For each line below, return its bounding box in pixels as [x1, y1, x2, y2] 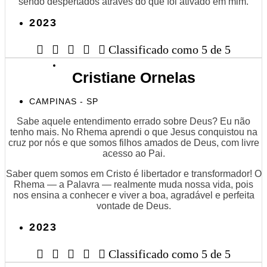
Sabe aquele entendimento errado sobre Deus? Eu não [17, 116, 250, 126]
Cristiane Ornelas [72, 69, 195, 86]
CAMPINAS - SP [29, 96, 98, 106]
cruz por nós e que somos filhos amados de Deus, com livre [8, 137, 259, 148]
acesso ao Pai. [102, 148, 165, 159]
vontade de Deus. [96, 200, 171, 211]
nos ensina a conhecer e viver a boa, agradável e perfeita [13, 190, 254, 200]
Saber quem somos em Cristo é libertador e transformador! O [5, 168, 262, 179]
